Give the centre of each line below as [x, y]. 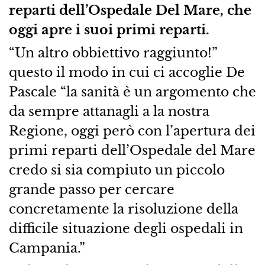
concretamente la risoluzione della [123, 209]
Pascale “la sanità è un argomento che [132, 92]
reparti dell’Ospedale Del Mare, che [130, 10]
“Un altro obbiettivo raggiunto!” [113, 53]
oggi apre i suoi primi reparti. [109, 30]
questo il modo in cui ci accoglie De [127, 72]
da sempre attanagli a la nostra [109, 112]
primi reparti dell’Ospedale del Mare [132, 151]
